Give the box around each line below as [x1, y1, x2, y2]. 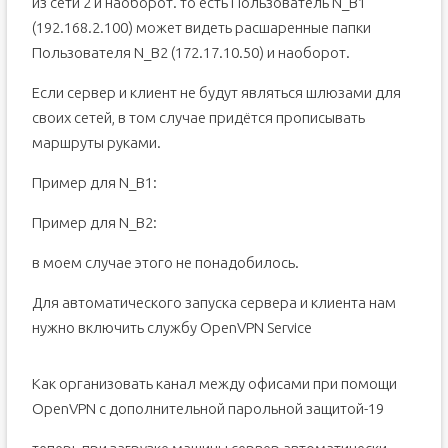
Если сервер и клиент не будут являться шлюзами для [31, 84, 401, 101]
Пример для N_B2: [31, 214, 157, 231]
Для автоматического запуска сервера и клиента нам [31, 294, 396, 311]
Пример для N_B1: [31, 174, 157, 191]
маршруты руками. [31, 134, 161, 151]
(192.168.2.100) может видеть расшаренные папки [31, 19, 371, 36]
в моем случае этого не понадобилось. [31, 254, 299, 271]
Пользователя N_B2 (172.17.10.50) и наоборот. [31, 44, 350, 61]
